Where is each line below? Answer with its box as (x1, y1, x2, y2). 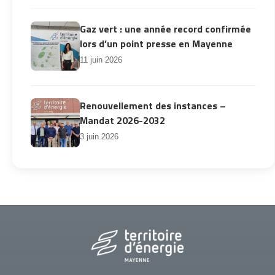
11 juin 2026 (80, 55, 122, 64)
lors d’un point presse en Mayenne (80, 36, 233, 51)
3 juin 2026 (80, 131, 118, 141)
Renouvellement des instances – (80, 98, 226, 113)
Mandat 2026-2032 (80, 112, 165, 128)
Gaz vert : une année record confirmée (80, 21, 251, 36)
